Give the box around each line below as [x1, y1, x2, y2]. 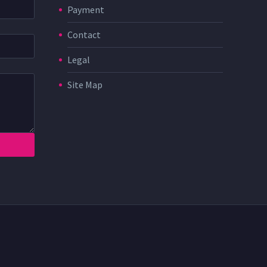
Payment [67, 3, 104, 15]
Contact [67, 28, 101, 41]
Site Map [67, 78, 103, 91]
